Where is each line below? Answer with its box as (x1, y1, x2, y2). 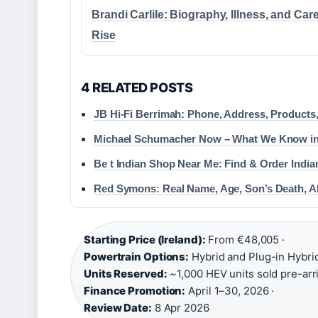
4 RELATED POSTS (81, 79, 193, 96)
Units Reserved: (84, 267, 168, 281)
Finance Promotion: (84, 284, 186, 298)
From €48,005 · (205, 233, 285, 247)
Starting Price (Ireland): (84, 233, 206, 247)
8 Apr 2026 (151, 301, 209, 315)
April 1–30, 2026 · (185, 284, 275, 298)
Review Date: (84, 301, 152, 315)
